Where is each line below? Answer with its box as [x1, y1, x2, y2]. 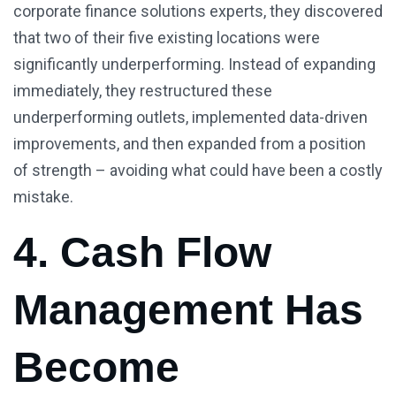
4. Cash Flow [13, 229, 271, 277]
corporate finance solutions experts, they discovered [13, 2, 383, 21]
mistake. [13, 187, 73, 207]
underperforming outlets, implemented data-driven [13, 108, 368, 127]
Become [13, 344, 179, 392]
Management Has [13, 286, 363, 334]
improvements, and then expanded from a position [13, 134, 366, 154]
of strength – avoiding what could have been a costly [13, 161, 383, 180]
